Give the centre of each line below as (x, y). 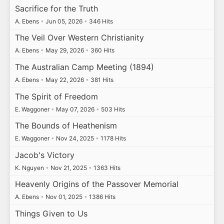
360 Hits (101, 50)
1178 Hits (112, 138)
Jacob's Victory (44, 155)
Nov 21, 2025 (68, 167)
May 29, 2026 (64, 50)
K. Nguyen (30, 167)
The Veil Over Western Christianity (79, 38)
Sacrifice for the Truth (56, 8)
